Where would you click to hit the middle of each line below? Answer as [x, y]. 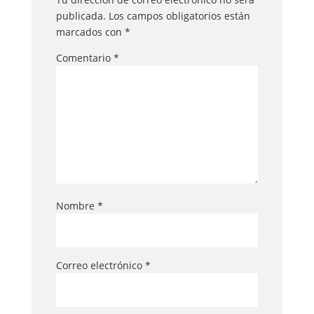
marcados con [90, 32]
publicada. [81, 15]
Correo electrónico [100, 265]
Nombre [76, 205]
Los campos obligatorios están [179, 15]
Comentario [84, 57]
